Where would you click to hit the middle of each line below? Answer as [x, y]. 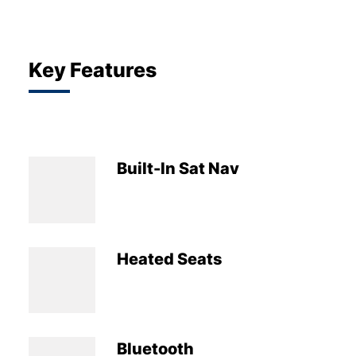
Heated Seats [169, 258]
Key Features [93, 69]
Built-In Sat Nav [178, 168]
